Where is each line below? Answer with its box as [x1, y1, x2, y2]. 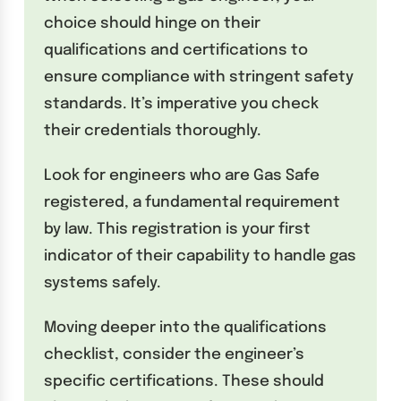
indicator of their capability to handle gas [44, 248, 357, 264]
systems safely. [44, 275, 162, 291]
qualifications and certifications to [44, 42, 309, 58]
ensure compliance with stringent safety [44, 69, 354, 85]
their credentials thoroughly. [44, 123, 262, 139]
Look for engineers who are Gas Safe [44, 167, 320, 183]
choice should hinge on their [44, 15, 261, 31]
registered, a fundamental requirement [44, 194, 341, 210]
